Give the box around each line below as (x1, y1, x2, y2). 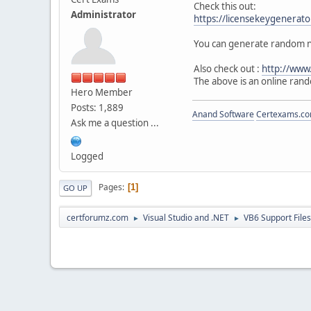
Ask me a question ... (71, 116, 159, 129)
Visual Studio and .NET (143, 211, 229, 224)
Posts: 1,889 (71, 101, 124, 114)
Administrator (71, 8, 136, 21)
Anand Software (192, 108, 254, 120)
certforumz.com (67, 211, 128, 224)
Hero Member (71, 85, 133, 99)
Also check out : (194, 62, 262, 75)
